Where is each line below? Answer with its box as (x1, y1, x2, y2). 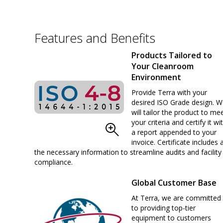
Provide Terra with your (131, 87, 207, 97)
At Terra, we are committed (131, 193, 221, 203)
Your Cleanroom (131, 60, 194, 72)
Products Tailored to (131, 49, 212, 61)
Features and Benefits (34, 29, 155, 46)
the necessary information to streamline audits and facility (34, 147, 222, 157)
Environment (131, 71, 181, 83)
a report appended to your (131, 127, 217, 137)
